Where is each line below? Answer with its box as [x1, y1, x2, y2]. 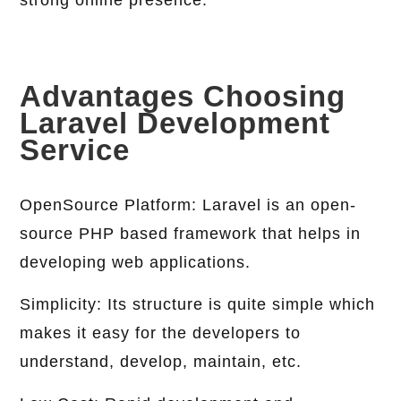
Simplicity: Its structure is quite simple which [20, 295, 376, 314]
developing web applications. [20, 253, 252, 272]
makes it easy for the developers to [20, 324, 302, 343]
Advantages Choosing [20, 80, 346, 114]
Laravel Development [20, 107, 331, 141]
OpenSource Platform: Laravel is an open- [20, 196, 357, 215]
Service [20, 133, 131, 167]
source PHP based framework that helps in [20, 225, 362, 243]
